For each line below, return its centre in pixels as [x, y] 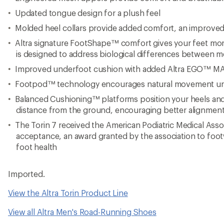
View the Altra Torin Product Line [68, 193]
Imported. [26, 174]
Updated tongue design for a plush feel [87, 13]
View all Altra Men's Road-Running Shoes [82, 212]
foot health [37, 147]
